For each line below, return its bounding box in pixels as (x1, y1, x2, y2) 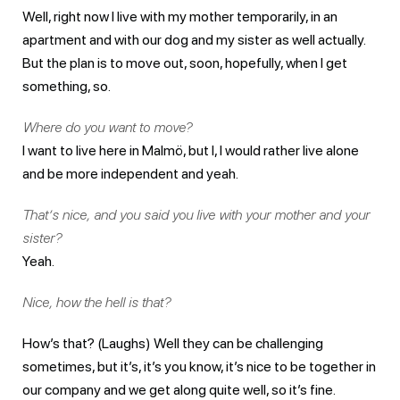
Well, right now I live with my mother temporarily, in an (22, 7, 337, 25)
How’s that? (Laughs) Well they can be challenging (22, 334, 323, 352)
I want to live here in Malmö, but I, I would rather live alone (22, 141, 359, 159)
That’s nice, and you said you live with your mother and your (22, 205, 370, 223)
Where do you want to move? (22, 118, 192, 136)
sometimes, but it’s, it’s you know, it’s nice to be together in (22, 357, 376, 375)
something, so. (22, 77, 111, 95)
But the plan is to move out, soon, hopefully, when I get (22, 54, 347, 71)
